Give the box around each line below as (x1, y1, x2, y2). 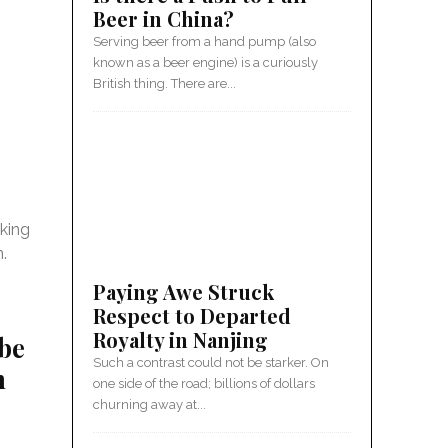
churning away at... (93, 397, 206, 412)
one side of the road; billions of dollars (93, 376, 315, 391)
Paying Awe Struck (93, 278, 274, 305)
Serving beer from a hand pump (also (93, 34, 316, 49)
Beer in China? (93, 5, 234, 32)
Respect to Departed (93, 302, 291, 329)
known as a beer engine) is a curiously (93, 55, 318, 70)
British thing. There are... (93, 76, 236, 91)
